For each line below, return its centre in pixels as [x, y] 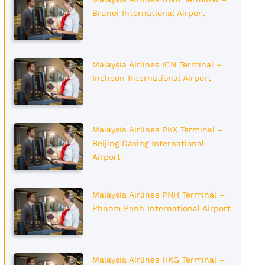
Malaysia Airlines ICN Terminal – [157, 64]
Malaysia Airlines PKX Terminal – [157, 130]
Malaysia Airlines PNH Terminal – [158, 195]
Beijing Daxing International [148, 143]
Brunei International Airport [148, 13]
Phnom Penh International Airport [161, 208]
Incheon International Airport [151, 78]
